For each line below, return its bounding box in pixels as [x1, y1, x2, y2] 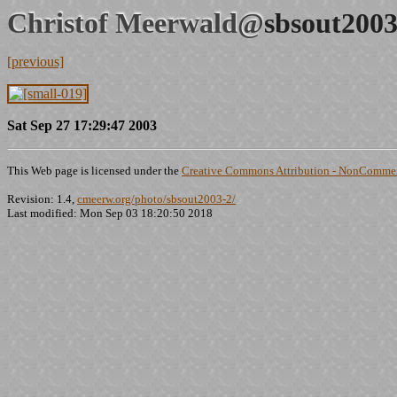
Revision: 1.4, [7, 192, 77, 206]
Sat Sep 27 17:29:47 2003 [7, 118, 157, 133]
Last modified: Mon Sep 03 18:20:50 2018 [7, 206, 213, 220]
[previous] [7, 54, 64, 69]
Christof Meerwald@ [7, 7, 264, 39]
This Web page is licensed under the [7, 164, 182, 177]
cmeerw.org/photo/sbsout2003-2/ [77, 192, 236, 206]
